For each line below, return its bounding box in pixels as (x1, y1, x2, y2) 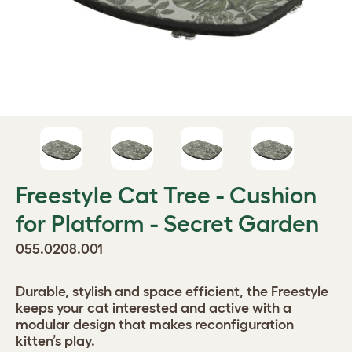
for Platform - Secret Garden (16, 211, 319, 236)
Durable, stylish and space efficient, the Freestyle (16, 284, 328, 299)
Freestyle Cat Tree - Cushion (16, 182, 317, 208)
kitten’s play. (16, 333, 95, 349)
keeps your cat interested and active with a (16, 300, 291, 316)
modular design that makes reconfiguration (16, 317, 294, 332)
